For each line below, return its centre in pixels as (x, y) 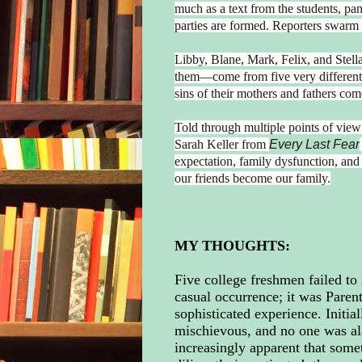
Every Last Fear (314, 144)
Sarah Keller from (221, 144)
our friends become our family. (252, 178)
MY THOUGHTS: (232, 245)
